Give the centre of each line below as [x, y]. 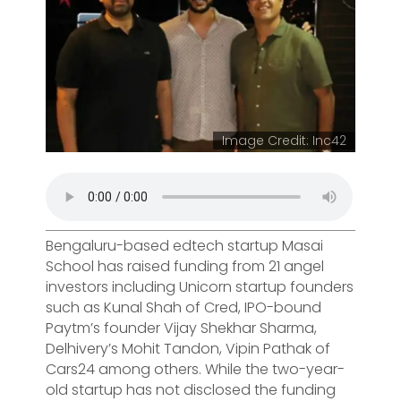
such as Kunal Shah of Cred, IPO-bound [183, 307]
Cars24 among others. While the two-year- [195, 369]
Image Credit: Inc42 [284, 140]
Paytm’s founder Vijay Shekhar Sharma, [181, 328]
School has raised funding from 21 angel [185, 266]
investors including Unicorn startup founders [200, 286]
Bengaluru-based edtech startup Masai [184, 245]
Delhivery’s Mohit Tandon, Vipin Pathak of [188, 348]
